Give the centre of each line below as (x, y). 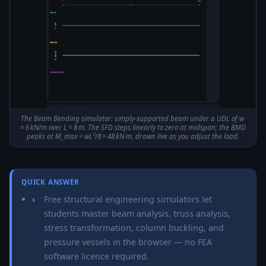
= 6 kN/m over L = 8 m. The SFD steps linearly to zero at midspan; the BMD (133, 128)
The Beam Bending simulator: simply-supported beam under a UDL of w (133, 119)
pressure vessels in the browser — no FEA (128, 242)
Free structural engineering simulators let (128, 199)
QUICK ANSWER (50, 182)
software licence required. (97, 256)
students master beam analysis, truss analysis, (137, 214)
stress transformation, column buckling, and (134, 228)
